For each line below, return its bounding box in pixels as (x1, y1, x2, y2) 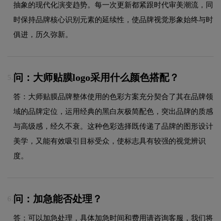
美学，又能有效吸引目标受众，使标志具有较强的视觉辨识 (13, 137, 206, 145)
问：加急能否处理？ (13, 193, 102, 205)
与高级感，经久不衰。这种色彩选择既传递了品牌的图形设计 (13, 122, 213, 130)
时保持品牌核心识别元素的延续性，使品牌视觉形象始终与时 (13, 15, 213, 24)
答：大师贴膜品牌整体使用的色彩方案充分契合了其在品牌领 (13, 92, 213, 101)
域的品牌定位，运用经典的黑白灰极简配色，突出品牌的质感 (13, 107, 213, 115)
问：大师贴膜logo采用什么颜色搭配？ (13, 72, 179, 83)
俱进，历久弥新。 (13, 30, 73, 38)
